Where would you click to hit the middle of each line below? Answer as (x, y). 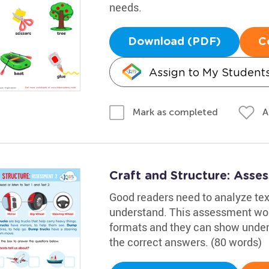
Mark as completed (175, 112)
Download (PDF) (174, 42)
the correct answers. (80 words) (185, 242)
